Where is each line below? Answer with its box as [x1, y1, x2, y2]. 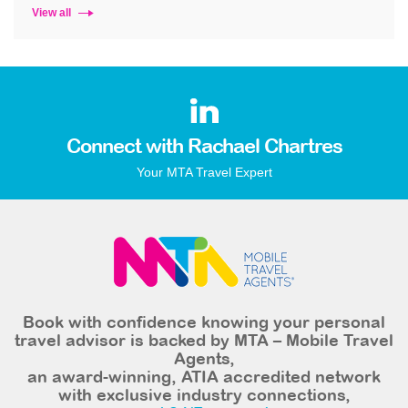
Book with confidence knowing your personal [23, 315, 385, 331]
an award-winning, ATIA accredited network [27, 370, 381, 386]
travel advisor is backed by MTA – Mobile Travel [15, 333, 393, 350]
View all [32, 5, 71, 19]
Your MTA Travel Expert [136, 164, 272, 179]
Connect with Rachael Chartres [66, 138, 342, 158]
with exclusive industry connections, [57, 388, 351, 404]
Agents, [173, 352, 235, 368]
